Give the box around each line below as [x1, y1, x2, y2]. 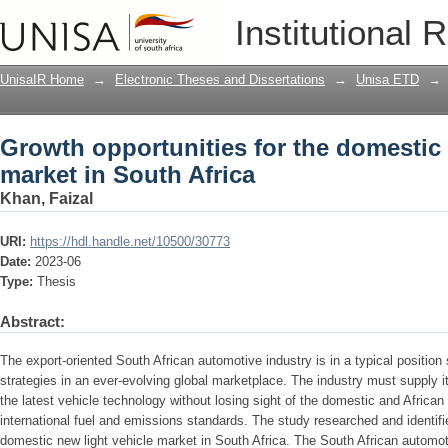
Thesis [37, 274, 76, 289]
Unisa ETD [356, 72, 419, 87]
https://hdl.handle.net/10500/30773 [30, 234, 230, 249]
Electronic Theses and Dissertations [115, 72, 325, 87]
